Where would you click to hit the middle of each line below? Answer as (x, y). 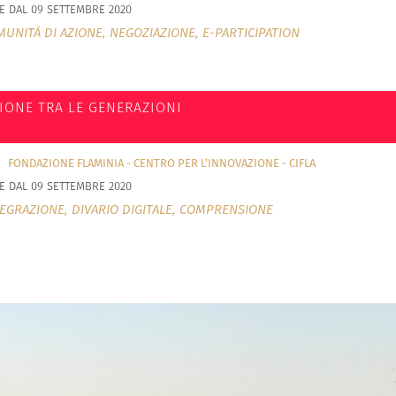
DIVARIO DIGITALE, (125, 210)
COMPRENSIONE (226, 210)
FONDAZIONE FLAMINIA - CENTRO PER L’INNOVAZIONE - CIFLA (161, 164)
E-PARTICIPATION (251, 33)
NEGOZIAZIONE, (156, 33)
